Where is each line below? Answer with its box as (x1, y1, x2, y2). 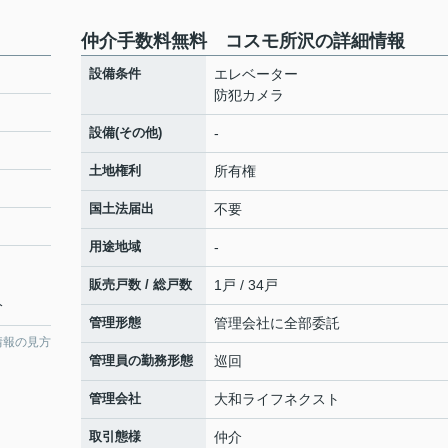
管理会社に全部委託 (214, 315, 340, 331)
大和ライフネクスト (214, 391, 340, 407)
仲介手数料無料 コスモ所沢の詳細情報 (81, 31, 405, 51)
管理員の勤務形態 (89, 353, 193, 368)
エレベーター (214, 66, 298, 82)
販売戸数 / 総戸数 (89, 277, 192, 292)
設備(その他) (89, 125, 162, 140)
